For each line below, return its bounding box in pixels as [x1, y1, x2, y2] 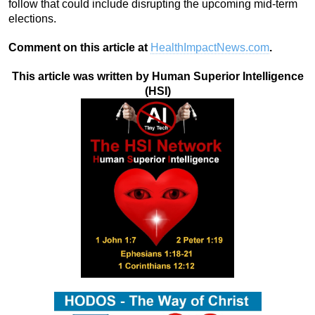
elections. [8, 13, 56, 25]
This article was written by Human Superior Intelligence [11, 70, 304, 83]
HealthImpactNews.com [150, 41, 269, 54]
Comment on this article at [8, 41, 150, 54]
